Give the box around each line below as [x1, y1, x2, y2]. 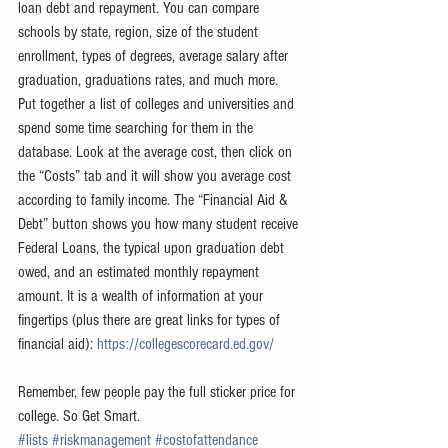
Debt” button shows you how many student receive [18, 214, 302, 233]
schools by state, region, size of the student [18, 22, 262, 41]
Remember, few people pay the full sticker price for [18, 382, 299, 401]
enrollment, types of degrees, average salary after [18, 46, 292, 65]
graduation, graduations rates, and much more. [18, 70, 282, 89]
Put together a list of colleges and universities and [18, 94, 298, 113]
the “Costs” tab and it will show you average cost [18, 166, 295, 185]
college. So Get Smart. [18, 406, 140, 425]
